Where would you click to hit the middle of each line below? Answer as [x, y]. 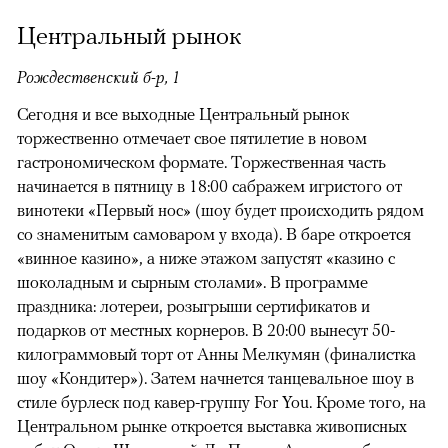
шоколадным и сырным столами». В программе [192, 282]
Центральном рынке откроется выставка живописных [212, 426]
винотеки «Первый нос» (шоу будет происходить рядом [220, 210]
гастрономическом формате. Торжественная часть [201, 162]
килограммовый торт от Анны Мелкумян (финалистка [216, 354]
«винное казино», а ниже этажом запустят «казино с [206, 258]
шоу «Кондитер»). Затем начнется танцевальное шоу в [215, 378]
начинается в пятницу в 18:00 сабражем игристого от [209, 186]
